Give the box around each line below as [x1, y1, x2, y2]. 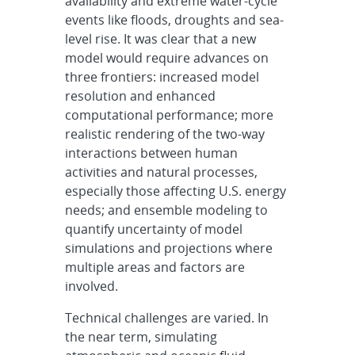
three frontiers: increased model [64, 67, 259, 86]
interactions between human [64, 143, 238, 162]
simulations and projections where [64, 239, 273, 257]
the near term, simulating [64, 327, 217, 345]
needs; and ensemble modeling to [64, 200, 268, 219]
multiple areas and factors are [64, 258, 245, 276]
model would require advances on [64, 48, 269, 67]
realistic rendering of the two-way [64, 124, 265, 143]
